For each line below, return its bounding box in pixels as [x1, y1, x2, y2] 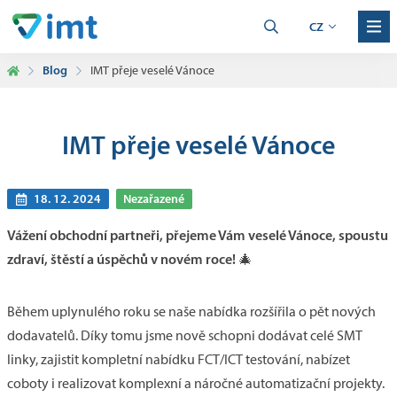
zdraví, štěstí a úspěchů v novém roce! [7, 250, 236, 269]
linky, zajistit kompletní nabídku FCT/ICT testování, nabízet [7, 351, 350, 369]
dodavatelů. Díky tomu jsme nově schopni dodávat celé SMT [7, 327, 362, 345]
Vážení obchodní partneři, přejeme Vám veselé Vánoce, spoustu [7, 226, 388, 245]
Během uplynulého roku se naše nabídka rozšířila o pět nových [7, 303, 376, 321]
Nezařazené [123, 191, 185, 206]
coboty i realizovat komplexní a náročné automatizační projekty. [7, 375, 385, 393]
